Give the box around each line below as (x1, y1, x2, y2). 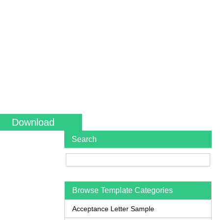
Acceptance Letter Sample (72, 205, 154, 213)
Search (72, 135, 97, 143)
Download (11, 117, 55, 128)
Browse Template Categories (72, 186, 173, 194)
